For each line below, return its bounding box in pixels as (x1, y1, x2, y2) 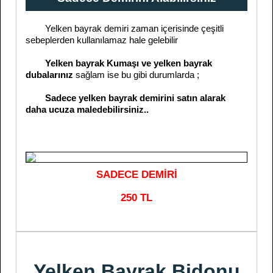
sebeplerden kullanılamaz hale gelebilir (26, 35, 178, 45)
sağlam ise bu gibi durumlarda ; (76, 69, 199, 80)
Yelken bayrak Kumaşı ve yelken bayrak (45, 58, 212, 68)
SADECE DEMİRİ (96, 169, 177, 180)
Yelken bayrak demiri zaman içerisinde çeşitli (26, 23, 224, 34)
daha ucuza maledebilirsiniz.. (26, 104, 149, 115)
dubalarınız (26, 69, 76, 80)
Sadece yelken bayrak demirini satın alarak (26, 93, 225, 103)
